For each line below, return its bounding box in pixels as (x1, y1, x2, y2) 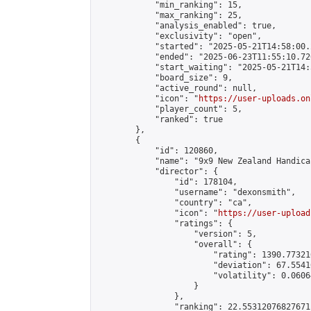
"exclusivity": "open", (96, 31, 262, 41)
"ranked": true (96, 115, 223, 124)
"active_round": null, (96, 83, 257, 93)
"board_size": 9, (96, 73, 233, 83)
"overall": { (96, 239, 252, 249)
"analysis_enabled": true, (96, 21, 276, 31)
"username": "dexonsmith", (96, 187, 296, 197)
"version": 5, (96, 229, 257, 239)
